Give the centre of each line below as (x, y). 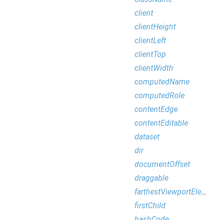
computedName (162, 82)
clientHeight (155, 27)
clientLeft (150, 41)
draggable (151, 178)
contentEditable (161, 123)
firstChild (150, 206)
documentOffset (162, 164)
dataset (147, 137)
